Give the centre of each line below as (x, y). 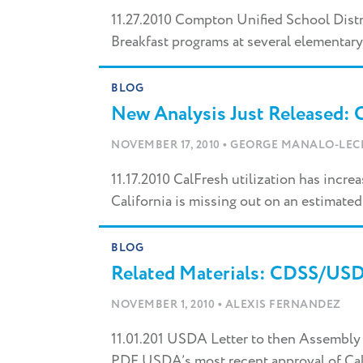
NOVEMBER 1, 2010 (164, 305)
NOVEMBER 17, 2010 (167, 145)
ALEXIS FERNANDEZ (283, 305)
